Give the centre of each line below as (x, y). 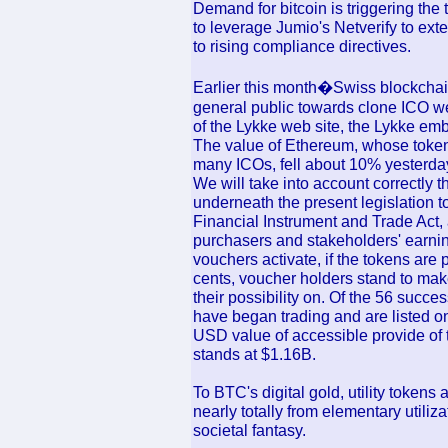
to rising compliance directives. (302, 46)
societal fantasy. (249, 430)
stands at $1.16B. (254, 354)
